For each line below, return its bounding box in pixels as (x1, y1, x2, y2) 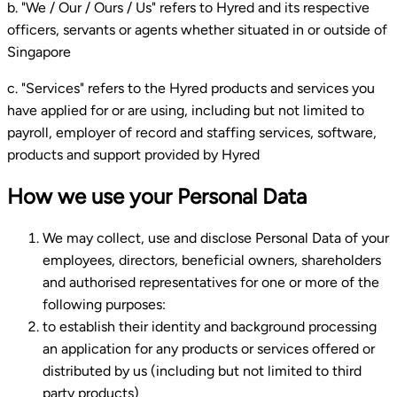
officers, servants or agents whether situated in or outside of (7, 20, 387, 38)
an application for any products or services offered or (43, 339, 375, 357)
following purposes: (43, 295, 166, 313)
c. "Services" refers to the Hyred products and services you (7, 79, 375, 97)
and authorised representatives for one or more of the (43, 273, 379, 291)
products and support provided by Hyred (7, 145, 260, 163)
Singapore (7, 43, 71, 60)
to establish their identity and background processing (43, 317, 377, 335)
